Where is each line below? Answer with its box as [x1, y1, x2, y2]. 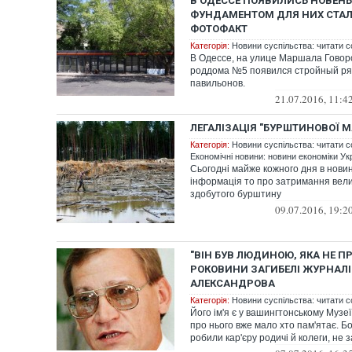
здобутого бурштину [190, 189, 281, 200]
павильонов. [190, 78, 245, 89]
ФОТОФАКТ [190, 23, 247, 35]
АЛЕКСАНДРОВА [190, 277, 275, 289]
